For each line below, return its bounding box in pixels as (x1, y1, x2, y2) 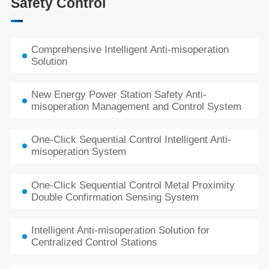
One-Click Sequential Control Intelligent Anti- (31, 134, 231, 146)
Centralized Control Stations (31, 237, 157, 249)
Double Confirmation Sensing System (31, 191, 199, 203)
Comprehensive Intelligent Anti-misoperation (31, 43, 229, 55)
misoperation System (31, 146, 126, 158)
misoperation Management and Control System (31, 100, 241, 112)
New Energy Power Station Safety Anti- (31, 88, 207, 100)
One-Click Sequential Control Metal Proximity (31, 179, 235, 191)
